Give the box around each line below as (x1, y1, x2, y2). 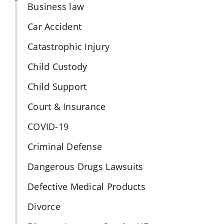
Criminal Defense (27, 140, 102, 152)
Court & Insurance (27, 100, 106, 112)
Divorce (27, 200, 60, 212)
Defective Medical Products (27, 180, 145, 192)
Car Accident (27, 20, 82, 32)
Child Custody (27, 60, 87, 72)
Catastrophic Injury (27, 40, 110, 52)
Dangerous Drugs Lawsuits (27, 160, 143, 172)
